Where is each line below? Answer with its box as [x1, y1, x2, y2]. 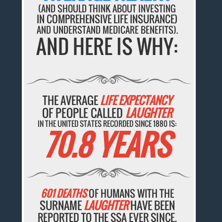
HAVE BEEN [128, 197, 175, 213]
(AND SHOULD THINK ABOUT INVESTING [38, 2, 176, 15]
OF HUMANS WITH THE [86, 185, 174, 201]
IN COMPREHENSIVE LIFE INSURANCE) [37, 11, 178, 27]
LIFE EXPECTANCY [100, 92, 172, 108]
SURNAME [39, 197, 84, 213]
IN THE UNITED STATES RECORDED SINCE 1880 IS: [38, 117, 177, 129]
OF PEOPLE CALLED [42, 104, 126, 121]
